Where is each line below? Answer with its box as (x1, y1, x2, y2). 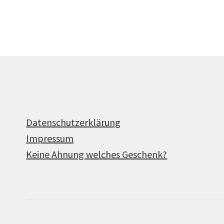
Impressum (26, 132, 74, 145)
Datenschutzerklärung (26, 116, 121, 129)
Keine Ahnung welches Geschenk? (26, 148, 167, 161)
